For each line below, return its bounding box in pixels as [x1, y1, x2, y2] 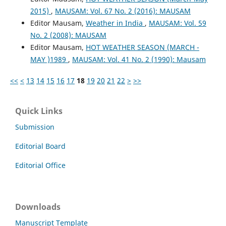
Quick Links [15, 105, 63, 117]
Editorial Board [15, 141, 66, 151]
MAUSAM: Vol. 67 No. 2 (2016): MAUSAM [54, 6, 191, 16]
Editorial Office [15, 160, 66, 170]
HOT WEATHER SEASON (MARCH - [85, 42, 199, 52]
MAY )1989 [30, 54, 68, 64]
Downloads [15, 201, 61, 212]
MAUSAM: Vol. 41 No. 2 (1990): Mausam [72, 54, 206, 64]
